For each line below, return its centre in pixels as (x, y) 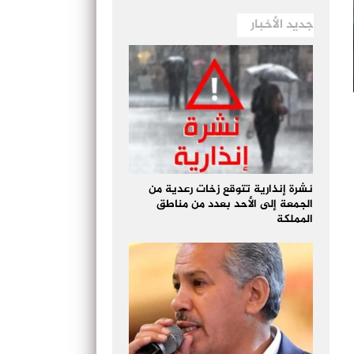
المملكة (295, 220)
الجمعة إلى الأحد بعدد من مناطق (235, 205)
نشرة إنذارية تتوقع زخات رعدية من (231, 190)
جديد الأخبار (282, 25)
